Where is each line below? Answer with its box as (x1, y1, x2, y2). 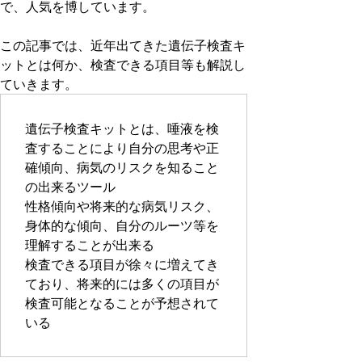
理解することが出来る (25, 235, 154, 255)
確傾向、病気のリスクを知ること (25, 158, 219, 177)
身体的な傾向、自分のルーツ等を (25, 216, 219, 235)
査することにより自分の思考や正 (25, 138, 219, 158)
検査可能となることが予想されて (25, 293, 219, 313)
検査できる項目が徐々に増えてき (25, 255, 219, 274)
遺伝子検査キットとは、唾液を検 (25, 119, 219, 138)
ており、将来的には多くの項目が (25, 274, 219, 293)
